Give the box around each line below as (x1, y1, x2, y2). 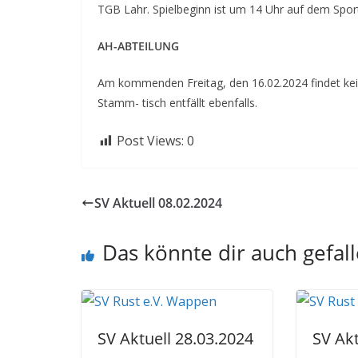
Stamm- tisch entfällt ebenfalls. (97, 95, 257, 110)
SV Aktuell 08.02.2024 (94, 194, 222, 212)
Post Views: (117, 132, 184, 149)
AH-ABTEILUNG (97, 38, 179, 54)
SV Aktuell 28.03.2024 (97, 328, 253, 349)
